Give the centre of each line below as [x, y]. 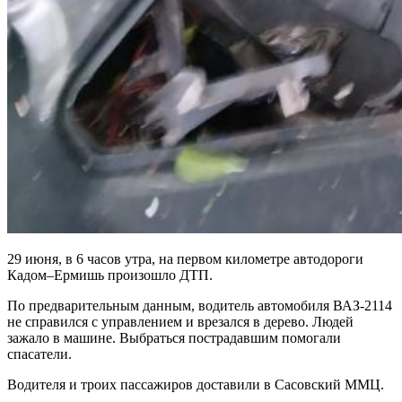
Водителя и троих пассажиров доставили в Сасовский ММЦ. [196, 384]
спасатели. [39, 354]
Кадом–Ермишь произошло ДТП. [110, 275]
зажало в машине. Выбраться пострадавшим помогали [174, 337]
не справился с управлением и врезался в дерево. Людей [180, 321]
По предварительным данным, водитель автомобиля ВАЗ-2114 [200, 305]
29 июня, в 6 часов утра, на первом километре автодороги [185, 258]
